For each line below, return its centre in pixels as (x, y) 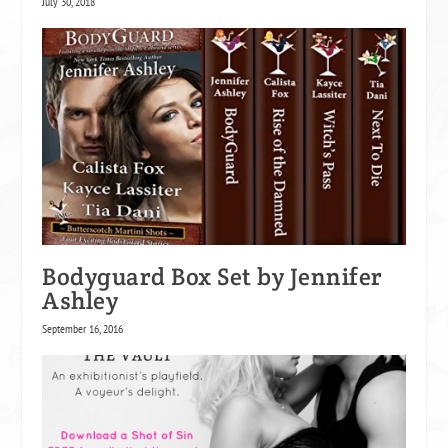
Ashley (80, 301)
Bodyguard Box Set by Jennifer (212, 277)
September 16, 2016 (83, 329)
